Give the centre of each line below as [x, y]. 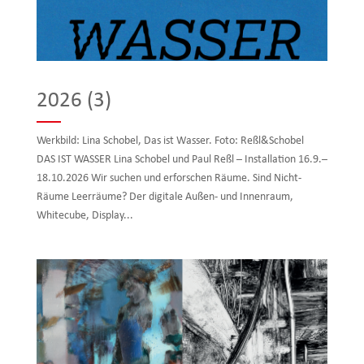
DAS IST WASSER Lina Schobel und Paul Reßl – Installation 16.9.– [182, 159]
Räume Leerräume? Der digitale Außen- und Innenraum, [165, 197]
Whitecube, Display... [84, 215]
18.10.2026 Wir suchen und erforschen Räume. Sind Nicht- [169, 178]
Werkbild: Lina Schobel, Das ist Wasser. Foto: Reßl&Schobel [172, 141]
